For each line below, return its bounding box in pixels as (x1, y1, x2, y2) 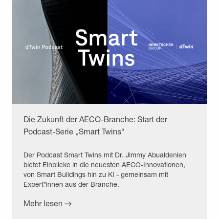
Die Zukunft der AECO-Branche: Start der (23, 114, 167, 124)
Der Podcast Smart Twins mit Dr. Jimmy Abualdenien (23, 150, 186, 159)
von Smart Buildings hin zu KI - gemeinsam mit (23, 170, 168, 178)
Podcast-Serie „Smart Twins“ (23, 126, 125, 136)
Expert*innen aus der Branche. (23, 179, 119, 188)
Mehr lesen (23, 198, 63, 208)
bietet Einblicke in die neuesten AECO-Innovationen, (23, 160, 185, 169)
